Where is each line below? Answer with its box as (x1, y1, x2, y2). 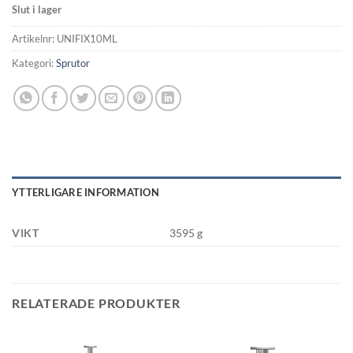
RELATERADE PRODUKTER (12, 295, 180, 310)
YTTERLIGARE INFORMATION (12, 185, 159, 199)
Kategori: (12, 56, 56, 69)
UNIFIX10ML (57, 32, 117, 45)
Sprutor (56, 56, 90, 69)
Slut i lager (12, 3, 61, 17)
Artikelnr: (12, 32, 57, 45)
